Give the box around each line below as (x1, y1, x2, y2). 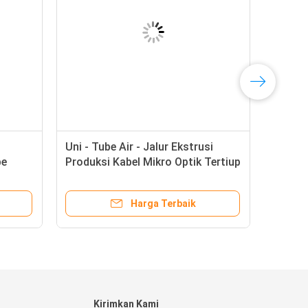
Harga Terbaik (130, 198, 196, 209)
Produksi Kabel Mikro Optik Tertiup (65, 155, 241, 168)
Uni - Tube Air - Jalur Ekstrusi (65, 140, 213, 153)
